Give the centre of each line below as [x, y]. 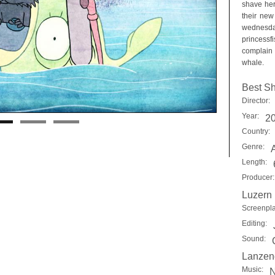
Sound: [254, 239]
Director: [256, 101]
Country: [256, 131]
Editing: [254, 223]
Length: [254, 162]
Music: [253, 269]
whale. [253, 63]
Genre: [253, 147]
